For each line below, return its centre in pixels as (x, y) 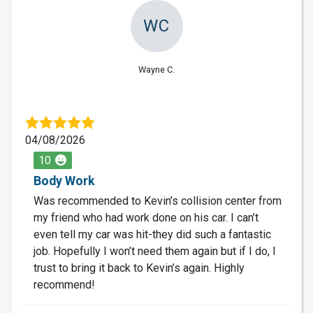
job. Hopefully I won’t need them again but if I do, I (155, 251)
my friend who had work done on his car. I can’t (146, 217)
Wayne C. (156, 69)
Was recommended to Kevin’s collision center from (158, 201)
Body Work (64, 181)
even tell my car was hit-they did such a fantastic (152, 234)
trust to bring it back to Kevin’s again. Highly (139, 268)
